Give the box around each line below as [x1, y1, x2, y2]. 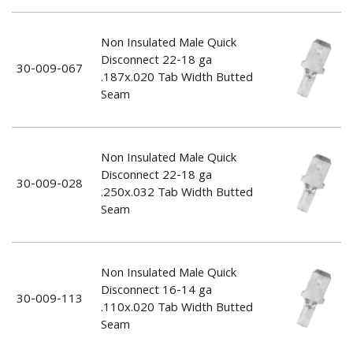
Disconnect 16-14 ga [100, 281, 212, 302]
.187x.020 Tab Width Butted [100, 68, 253, 89]
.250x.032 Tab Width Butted [100, 183, 253, 204]
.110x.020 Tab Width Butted [100, 298, 253, 319]
